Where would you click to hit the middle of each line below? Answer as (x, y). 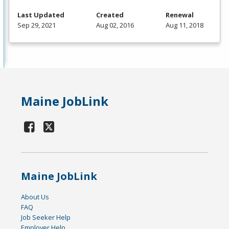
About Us (35, 197)
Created (110, 15)
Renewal (180, 15)
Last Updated (41, 15)
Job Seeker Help (46, 217)
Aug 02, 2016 (115, 25)
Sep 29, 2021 (37, 25)
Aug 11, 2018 (185, 25)
